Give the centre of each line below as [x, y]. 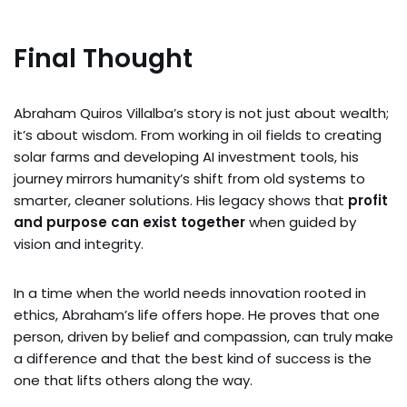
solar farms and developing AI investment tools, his [186, 156]
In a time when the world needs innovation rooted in [190, 293]
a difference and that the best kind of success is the [193, 358]
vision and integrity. [79, 243]
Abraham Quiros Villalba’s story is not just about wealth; [201, 113]
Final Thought [103, 58]
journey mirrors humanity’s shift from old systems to [189, 178]
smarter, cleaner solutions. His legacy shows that [181, 200]
